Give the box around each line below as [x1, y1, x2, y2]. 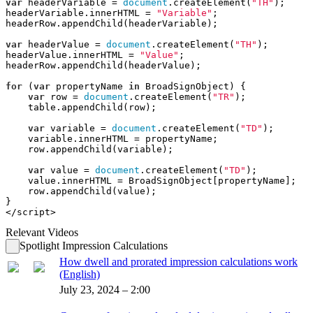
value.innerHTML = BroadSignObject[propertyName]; [6, 175, 296, 186]
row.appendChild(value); [6, 185, 156, 196]
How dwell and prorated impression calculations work [59, 255, 298, 268]
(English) [59, 268, 100, 280]
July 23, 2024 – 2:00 [59, 283, 150, 296]
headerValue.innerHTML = [6, 49, 140, 60]
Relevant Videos [6, 226, 78, 238]
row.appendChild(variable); [6, 143, 173, 154]
